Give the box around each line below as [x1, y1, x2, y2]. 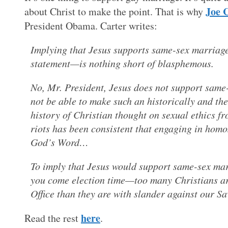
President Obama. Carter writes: [24, 18, 157, 33]
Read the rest [24, 211, 81, 225]
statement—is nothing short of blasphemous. [31, 56, 214, 70]
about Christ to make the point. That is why [24, 4, 206, 18]
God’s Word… [31, 135, 89, 149]
